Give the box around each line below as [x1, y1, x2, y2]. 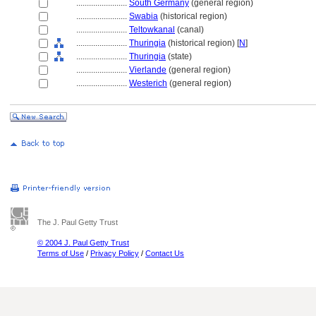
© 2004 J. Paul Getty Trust [37, 238, 129, 247]
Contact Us [145, 249, 184, 257]
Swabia [129, 11, 158, 21]
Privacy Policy [90, 249, 139, 257]
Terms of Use [37, 249, 84, 257]
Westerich [129, 78, 167, 88]
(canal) [175, 25, 204, 35]
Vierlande [129, 65, 166, 75]
